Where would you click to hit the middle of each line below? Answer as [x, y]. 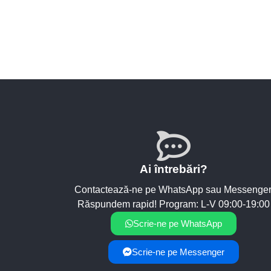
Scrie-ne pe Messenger [178, 252]
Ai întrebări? [174, 169]
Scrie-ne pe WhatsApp [178, 224]
